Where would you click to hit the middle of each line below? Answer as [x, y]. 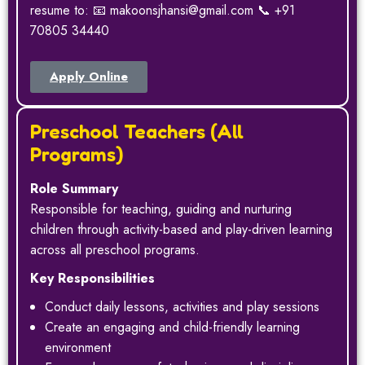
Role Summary [74, 188]
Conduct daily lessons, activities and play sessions [182, 306]
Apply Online [89, 76]
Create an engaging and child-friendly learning [172, 327]
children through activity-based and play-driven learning [181, 229]
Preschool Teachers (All [137, 131]
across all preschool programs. [115, 249]
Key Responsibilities [92, 278]
